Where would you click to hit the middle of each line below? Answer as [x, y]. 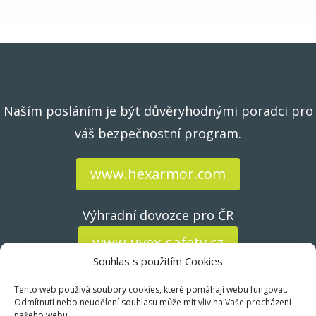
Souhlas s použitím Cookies [158, 261]
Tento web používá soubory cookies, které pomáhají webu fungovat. [151, 290]
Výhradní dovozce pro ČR [158, 215]
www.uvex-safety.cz [158, 242]
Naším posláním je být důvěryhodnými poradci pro [158, 110]
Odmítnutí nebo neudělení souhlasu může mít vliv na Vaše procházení [153, 302]
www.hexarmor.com [158, 174]
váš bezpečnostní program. [158, 133]
